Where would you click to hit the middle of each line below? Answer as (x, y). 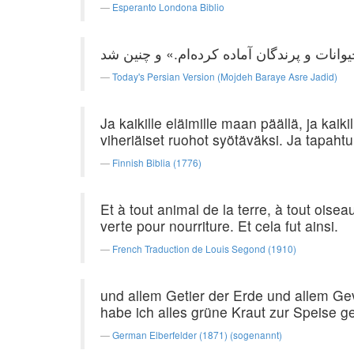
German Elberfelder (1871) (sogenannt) (197, 335)
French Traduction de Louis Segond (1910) (204, 249)
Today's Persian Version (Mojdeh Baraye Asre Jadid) (225, 76)
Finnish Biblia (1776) (157, 162)
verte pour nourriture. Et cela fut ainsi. (219, 226)
